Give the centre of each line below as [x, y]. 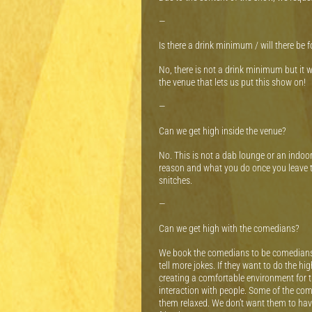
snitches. [175, 180]
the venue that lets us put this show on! [232, 83]
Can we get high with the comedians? [229, 229]
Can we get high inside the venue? [223, 131]
